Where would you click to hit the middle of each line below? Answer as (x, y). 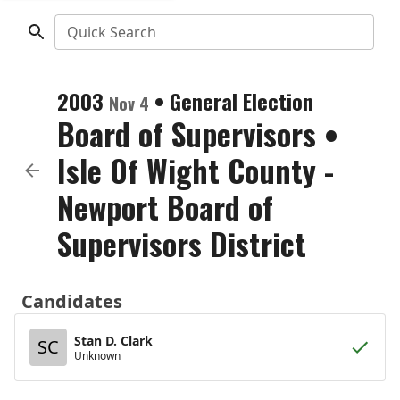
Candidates (72, 301)
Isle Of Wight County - (196, 170)
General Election (242, 101)
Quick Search (111, 32)
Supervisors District (182, 243)
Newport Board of (165, 207)
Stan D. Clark (113, 340)
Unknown (97, 355)
